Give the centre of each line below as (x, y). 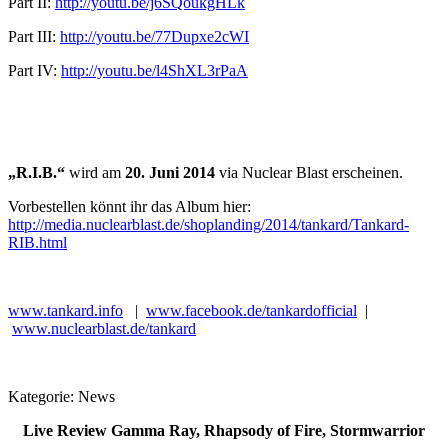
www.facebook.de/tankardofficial (251, 310)
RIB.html (37, 242)
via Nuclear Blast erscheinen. (309, 172)
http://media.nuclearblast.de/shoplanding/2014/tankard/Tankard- (208, 224)
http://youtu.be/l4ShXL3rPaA (154, 70)
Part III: (34, 36)
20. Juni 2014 (170, 172)
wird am (95, 172)
